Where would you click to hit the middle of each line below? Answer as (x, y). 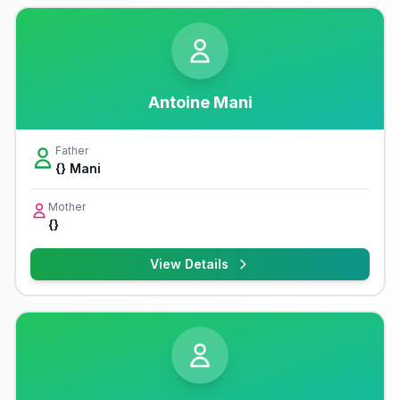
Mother (67, 207)
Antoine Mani (200, 102)
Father (72, 150)
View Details (189, 264)
